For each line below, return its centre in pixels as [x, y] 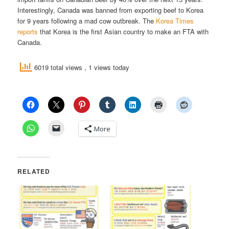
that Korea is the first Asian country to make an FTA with [123, 31]
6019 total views [59, 67]
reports [28, 31]
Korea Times [175, 20]
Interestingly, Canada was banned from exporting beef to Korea [111, 10]
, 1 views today [107, 67]
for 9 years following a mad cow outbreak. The [87, 20]
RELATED [34, 171]
